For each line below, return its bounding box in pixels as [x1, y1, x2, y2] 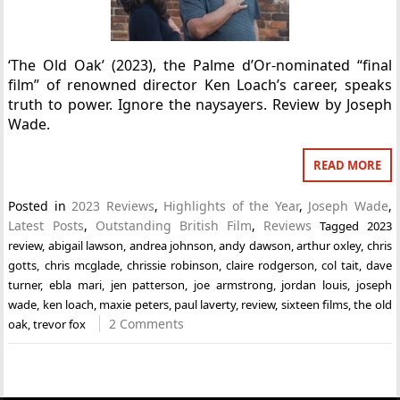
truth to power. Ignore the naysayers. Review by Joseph [8, 95, 392, 114]
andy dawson [219, 237, 291, 254]
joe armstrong [193, 277, 273, 293]
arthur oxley [296, 237, 362, 254]
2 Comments [109, 315, 185, 332]
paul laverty [173, 296, 237, 312]
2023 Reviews [71, 197, 154, 214]
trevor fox [33, 316, 87, 332]
